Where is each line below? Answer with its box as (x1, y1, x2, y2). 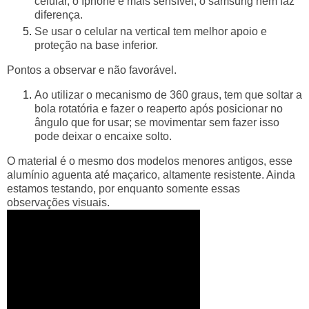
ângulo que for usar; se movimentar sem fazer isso (34, 116, 279, 128)
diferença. (34, 9, 83, 21)
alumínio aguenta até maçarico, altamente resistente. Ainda (7, 168, 295, 181)
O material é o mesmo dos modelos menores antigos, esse (7, 154, 292, 167)
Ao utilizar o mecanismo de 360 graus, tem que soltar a (34, 88, 302, 101)
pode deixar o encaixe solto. (34, 130, 172, 142)
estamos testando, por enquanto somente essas (7, 182, 240, 195)
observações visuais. (7, 196, 110, 208)
